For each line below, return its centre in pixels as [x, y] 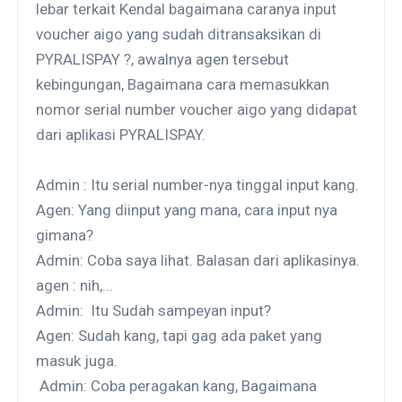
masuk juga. [77, 360]
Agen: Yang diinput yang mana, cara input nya [187, 210]
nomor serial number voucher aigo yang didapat [197, 109]
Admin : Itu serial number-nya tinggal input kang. [198, 184]
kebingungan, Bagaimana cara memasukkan [183, 84]
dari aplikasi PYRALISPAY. [121, 134]
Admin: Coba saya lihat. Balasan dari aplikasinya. [198, 260]
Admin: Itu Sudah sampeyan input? [154, 310]
